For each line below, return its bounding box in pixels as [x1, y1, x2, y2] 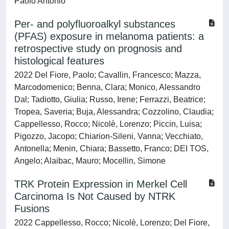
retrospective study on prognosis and [14, 43, 182, 54]
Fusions [14, 203, 50, 214]
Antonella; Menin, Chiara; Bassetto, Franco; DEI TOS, [14, 144, 209, 153]
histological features [14, 55, 104, 66]
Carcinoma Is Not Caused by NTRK [14, 191, 175, 202]
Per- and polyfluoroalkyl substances [14, 18, 175, 30]
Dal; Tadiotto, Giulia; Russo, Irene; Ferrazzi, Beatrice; [14, 95, 205, 104]
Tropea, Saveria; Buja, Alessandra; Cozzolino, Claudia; [14, 107, 214, 116]
